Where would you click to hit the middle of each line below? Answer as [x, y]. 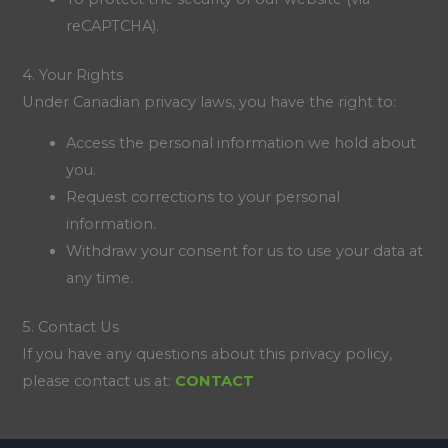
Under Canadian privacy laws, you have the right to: [209, 101]
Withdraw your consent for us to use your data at [245, 251]
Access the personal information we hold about [241, 143]
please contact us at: [99, 381]
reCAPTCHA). [113, 25]
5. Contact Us [71, 327]
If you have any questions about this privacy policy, [207, 354]
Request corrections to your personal [203, 197]
